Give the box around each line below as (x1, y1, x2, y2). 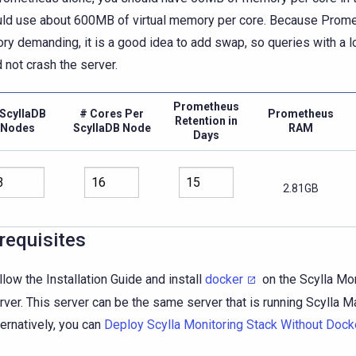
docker (205, 272, 243, 287)
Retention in (175, 114, 238, 127)
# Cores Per (79, 107, 144, 120)
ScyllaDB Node (72, 122, 151, 134)
